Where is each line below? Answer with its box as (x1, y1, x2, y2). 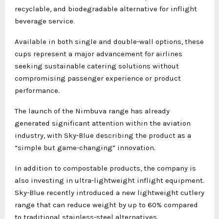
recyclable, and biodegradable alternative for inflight (15, 4, 197, 13)
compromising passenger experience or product (15, 73, 181, 83)
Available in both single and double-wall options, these (15, 37, 204, 46)
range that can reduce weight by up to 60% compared (15, 200, 198, 209)
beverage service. (15, 16, 75, 25)
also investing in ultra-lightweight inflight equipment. (15, 175, 204, 185)
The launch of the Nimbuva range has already (15, 106, 170, 115)
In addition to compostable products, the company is (15, 163, 196, 173)
